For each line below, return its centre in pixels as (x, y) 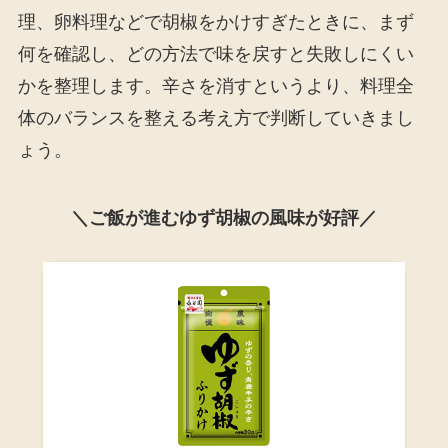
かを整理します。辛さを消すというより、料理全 (215, 85)
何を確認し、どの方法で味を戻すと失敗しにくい (215, 53)
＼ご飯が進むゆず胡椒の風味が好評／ (224, 217)
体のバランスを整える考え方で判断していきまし (215, 117)
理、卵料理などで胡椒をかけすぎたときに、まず (215, 21)
